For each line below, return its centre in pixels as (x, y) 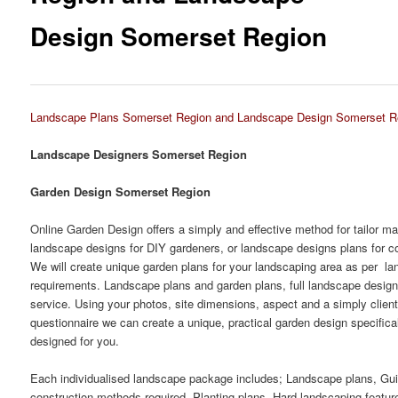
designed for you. (75, 340)
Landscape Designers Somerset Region (139, 154)
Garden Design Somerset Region (121, 191)
